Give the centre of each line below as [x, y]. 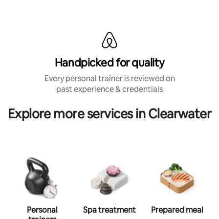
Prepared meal [177, 210]
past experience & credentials [109, 89]
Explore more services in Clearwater [109, 114]
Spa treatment [109, 210]
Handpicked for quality [109, 63]
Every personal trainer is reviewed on [109, 79]
